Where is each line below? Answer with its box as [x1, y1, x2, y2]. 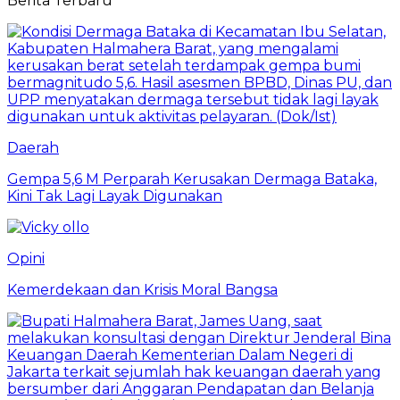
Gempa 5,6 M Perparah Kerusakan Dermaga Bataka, [7, 170, 377, 187]
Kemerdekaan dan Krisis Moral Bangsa [7, 280, 278, 298]
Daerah [7, 138, 59, 156]
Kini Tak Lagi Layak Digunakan [7, 187, 222, 204]
